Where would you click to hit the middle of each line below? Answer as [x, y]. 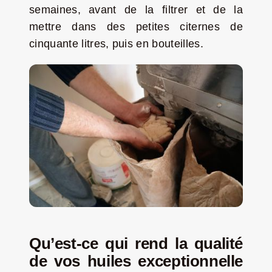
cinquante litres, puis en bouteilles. [116, 44]
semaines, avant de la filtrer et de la [136, 10]
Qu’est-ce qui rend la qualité [136, 244]
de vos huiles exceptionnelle [136, 261]
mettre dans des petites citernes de [136, 27]
